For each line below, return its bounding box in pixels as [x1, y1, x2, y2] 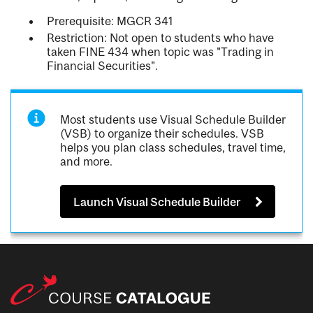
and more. [60, 154, 113, 169]
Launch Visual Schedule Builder [73, 194, 241, 209]
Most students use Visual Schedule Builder [60, 112, 286, 127]
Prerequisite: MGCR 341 [47, 14, 173, 29]
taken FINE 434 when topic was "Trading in [47, 45, 274, 59]
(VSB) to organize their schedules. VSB [60, 126, 265, 141]
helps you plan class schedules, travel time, [60, 140, 286, 155]
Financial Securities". [47, 59, 158, 73]
